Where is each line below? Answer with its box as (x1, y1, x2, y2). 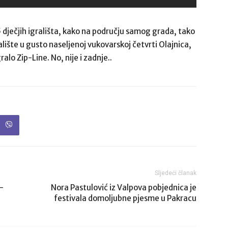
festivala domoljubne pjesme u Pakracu (54, 193, 196, 203)
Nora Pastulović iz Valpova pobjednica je (51, 182, 196, 192)
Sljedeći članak (155, 169, 196, 177)
